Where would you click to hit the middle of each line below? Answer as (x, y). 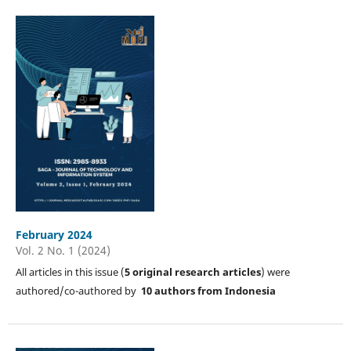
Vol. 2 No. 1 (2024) (63, 250)
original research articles (196, 271)
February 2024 (54, 234)
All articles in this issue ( (70, 271)
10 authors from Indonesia (208, 290)
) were (275, 271)
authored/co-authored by (78, 290)
